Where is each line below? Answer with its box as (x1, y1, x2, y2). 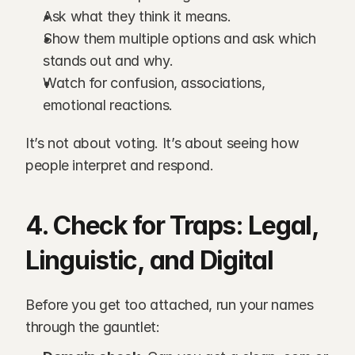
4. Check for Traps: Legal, (25, 210, 319, 241)
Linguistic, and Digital (25, 245, 273, 276)
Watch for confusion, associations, (43, 74, 265, 91)
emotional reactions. (43, 97, 173, 113)
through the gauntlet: (25, 319, 160, 335)
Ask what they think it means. (43, 8, 231, 25)
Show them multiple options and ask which (43, 30, 316, 47)
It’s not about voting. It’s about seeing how (25, 135, 300, 151)
